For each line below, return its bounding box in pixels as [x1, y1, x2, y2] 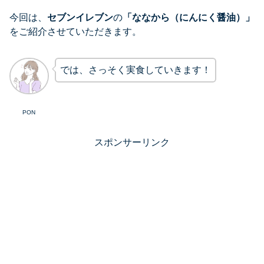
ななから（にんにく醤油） [132, 12, 245, 22]
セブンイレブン [47, 12, 113, 22]
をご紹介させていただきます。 [9, 26, 141, 37]
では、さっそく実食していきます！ [60, 64, 211, 75]
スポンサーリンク [94, 137, 170, 148]
